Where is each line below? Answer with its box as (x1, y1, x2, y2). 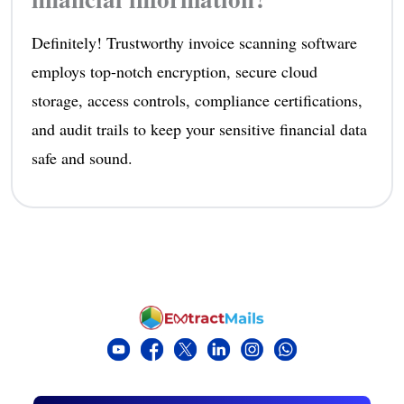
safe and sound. (31, 146, 133, 169)
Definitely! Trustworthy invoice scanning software (31, 31, 357, 53)
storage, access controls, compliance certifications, (31, 88, 363, 111)
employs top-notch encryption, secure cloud (31, 60, 317, 82)
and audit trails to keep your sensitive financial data (31, 117, 367, 140)
